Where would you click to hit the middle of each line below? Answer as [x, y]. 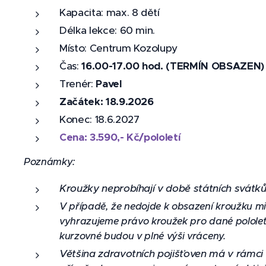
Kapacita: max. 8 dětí [110, 12]
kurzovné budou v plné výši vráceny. [142, 236]
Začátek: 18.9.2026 [107, 102]
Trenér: [78, 84]
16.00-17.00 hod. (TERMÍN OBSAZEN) [173, 66]
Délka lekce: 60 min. [107, 30]
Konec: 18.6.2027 [99, 119]
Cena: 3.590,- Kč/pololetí [120, 137]
